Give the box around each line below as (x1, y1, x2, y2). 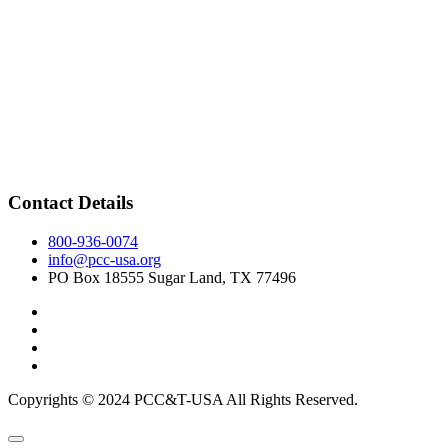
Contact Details (8, 192, 133, 214)
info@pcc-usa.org (48, 250, 161, 268)
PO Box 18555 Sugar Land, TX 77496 (48, 268, 296, 286)
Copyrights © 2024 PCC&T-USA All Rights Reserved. (8, 390, 358, 408)
